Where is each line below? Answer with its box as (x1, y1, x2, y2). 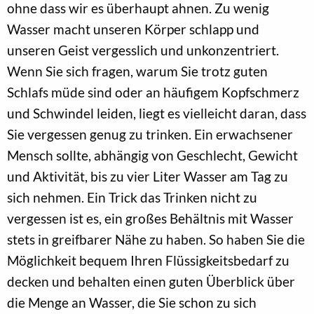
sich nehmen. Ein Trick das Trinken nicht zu (7, 189, 257, 206)
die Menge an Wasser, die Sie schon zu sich (7, 294, 257, 311)
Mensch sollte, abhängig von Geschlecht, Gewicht (7, 147, 298, 164)
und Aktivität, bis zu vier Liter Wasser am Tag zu (7, 168, 288, 185)
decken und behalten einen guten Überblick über (7, 273, 295, 290)
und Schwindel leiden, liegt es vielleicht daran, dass (7, 105, 306, 122)
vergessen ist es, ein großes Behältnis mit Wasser (7, 210, 294, 227)
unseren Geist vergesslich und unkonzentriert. (7, 42, 279, 59)
